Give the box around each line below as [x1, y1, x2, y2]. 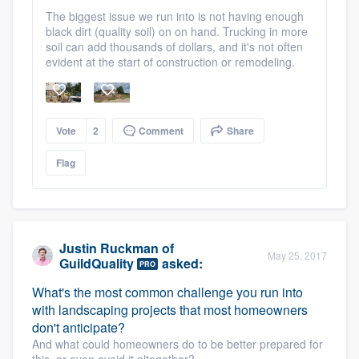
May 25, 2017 [268, 248, 327, 262]
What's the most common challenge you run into [32, 282, 303, 301]
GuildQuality [59, 253, 134, 272]
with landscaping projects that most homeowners [32, 300, 308, 319]
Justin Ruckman [59, 238, 159, 257]
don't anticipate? [32, 317, 125, 337]
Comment [136, 123, 184, 138]
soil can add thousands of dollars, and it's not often [46, 38, 303, 54]
